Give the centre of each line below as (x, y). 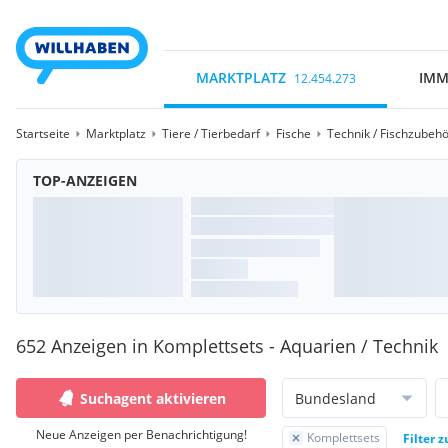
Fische (293, 133)
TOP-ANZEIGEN (85, 180)
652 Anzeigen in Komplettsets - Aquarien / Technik (227, 346)
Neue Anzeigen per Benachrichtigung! (141, 434)
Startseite (43, 133)
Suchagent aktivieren (153, 398)
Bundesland (335, 398)
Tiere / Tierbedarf (211, 133)
